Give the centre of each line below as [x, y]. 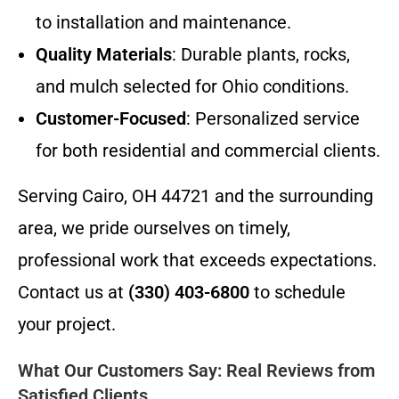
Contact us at [73, 292]
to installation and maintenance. [163, 22]
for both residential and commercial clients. [208, 150]
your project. [67, 324]
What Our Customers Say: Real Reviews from [196, 370]
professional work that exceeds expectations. [197, 260]
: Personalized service [273, 118]
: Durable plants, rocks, [261, 54]
